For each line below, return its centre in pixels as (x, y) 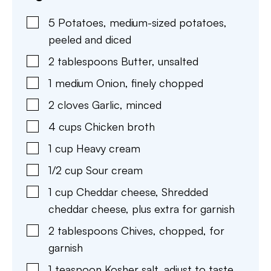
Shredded (185, 192)
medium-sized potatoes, (168, 22)
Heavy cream (108, 148)
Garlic (106, 105)
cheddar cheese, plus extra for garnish (142, 209)
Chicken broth (120, 126)
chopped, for (192, 230)
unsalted (178, 61)
